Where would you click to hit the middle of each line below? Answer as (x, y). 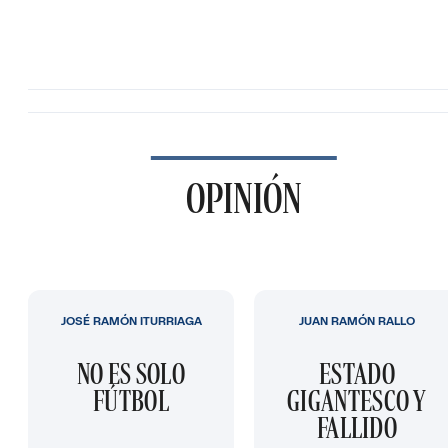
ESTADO (357, 374)
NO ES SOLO (130, 374)
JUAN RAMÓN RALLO (357, 321)
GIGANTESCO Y (357, 401)
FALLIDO (357, 428)
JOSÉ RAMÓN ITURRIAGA (131, 321)
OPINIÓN (244, 198)
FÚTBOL (131, 401)
